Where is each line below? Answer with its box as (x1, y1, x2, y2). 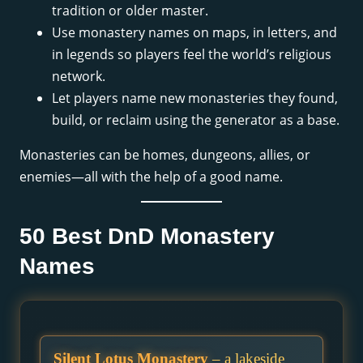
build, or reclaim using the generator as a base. (52, 110, 340, 129)
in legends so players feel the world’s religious (52, 45, 331, 63)
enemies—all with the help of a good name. (19, 167, 283, 186)
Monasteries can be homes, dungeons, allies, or (19, 145, 310, 164)
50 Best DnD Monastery (19, 224, 275, 250)
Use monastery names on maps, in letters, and (52, 23, 337, 41)
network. (52, 66, 105, 85)
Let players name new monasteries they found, (52, 88, 338, 107)
